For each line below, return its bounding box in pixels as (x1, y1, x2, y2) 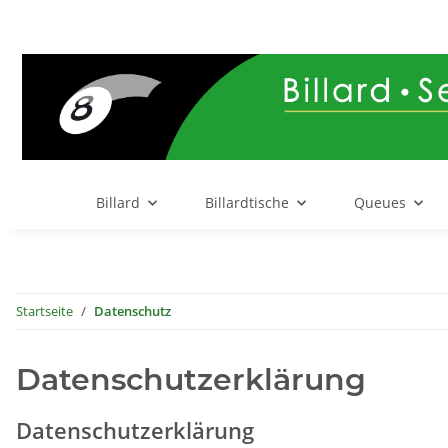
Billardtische (204, 193, 289, 213)
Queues (353, 193, 406, 213)
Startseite (16, 302, 73, 321)
